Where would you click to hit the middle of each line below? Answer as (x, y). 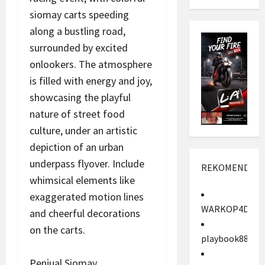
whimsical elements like (82, 180)
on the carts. (57, 230)
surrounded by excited (79, 47)
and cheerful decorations (85, 213)
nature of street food (77, 114)
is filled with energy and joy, (91, 80)
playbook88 (224, 239)
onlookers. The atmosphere (91, 64)
